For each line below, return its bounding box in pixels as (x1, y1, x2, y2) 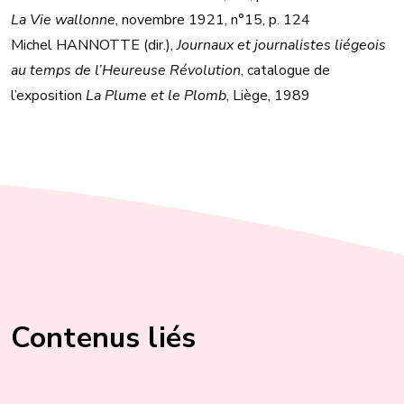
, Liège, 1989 (226, 86, 310, 106)
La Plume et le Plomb (86, 86, 226, 106)
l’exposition (11, 86, 86, 106)
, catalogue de (241, 60, 330, 81)
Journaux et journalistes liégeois (177, 35, 386, 56)
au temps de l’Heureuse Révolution (11, 60, 241, 81)
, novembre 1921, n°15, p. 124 (115, 10, 310, 31)
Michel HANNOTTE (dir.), (11, 35, 177, 56)
